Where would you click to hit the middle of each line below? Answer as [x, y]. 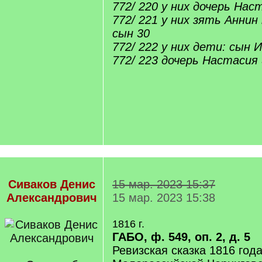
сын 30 [131, 33]
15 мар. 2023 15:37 [164, 184]
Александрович [51, 198]
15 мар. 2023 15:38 [164, 198]
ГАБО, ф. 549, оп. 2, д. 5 [181, 237]
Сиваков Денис [51, 184]
